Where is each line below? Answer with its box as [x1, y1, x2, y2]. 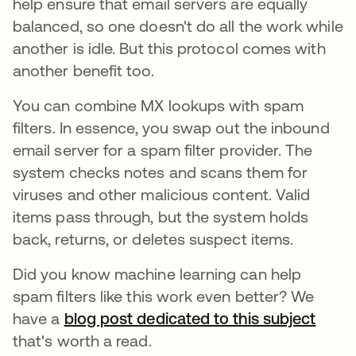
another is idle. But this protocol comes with [13, 39, 326, 57]
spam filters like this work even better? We [13, 287, 315, 305]
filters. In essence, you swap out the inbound [13, 118, 330, 137]
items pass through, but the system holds [13, 207, 309, 226]
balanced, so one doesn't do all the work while [13, 17, 343, 35]
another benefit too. [13, 61, 158, 79]
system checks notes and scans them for [13, 163, 308, 181]
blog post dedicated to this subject [64, 309, 316, 327]
